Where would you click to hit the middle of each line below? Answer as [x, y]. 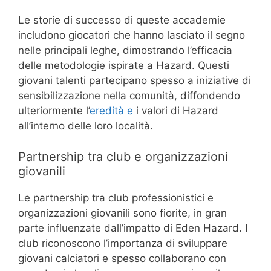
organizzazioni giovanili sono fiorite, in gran [122, 213]
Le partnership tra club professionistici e [116, 198]
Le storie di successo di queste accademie [122, 20]
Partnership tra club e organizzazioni [123, 156]
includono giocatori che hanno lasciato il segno [132, 35]
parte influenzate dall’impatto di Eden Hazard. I [133, 228]
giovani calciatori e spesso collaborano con [122, 258]
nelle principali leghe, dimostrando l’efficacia [125, 51]
